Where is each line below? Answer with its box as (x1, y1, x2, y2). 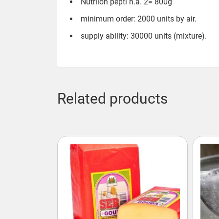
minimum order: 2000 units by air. (81, 14, 197, 23)
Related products (57, 89, 168, 107)
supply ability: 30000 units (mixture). (81, 31, 207, 41)
